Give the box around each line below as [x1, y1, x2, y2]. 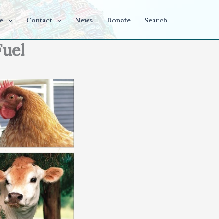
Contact [26, 16, 52, 24]
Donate [107, 16, 131, 24]
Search [144, 16, 167, 24]
